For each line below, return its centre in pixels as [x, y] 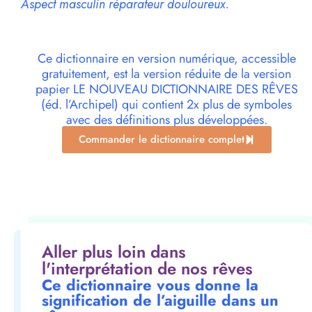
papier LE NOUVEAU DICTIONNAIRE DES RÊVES [166, 89]
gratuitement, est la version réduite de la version [166, 74]
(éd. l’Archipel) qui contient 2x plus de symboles [166, 105]
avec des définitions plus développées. [166, 120]
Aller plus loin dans [114, 252]
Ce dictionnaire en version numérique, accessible [166, 59]
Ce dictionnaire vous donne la [150, 285]
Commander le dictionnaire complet [161, 140]
